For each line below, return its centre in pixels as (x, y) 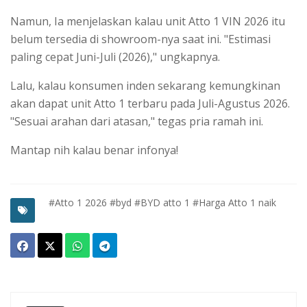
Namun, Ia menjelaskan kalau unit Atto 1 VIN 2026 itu (148, 21)
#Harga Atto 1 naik (234, 202)
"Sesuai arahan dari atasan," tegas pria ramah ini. (137, 121)
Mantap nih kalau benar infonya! (94, 150)
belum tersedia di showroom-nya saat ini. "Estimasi (140, 39)
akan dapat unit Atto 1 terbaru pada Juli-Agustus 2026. (150, 103)
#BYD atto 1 (162, 202)
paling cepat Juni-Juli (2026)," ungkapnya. (115, 57)
